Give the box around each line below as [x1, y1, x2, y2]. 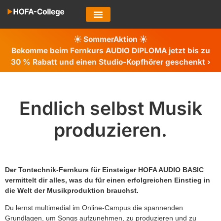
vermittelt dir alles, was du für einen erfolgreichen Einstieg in [5, 176, 210, 184]
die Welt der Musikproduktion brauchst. [5, 186, 139, 194]
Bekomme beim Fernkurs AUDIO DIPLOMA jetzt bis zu [11, 45, 210, 55]
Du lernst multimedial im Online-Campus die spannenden [5, 204, 183, 212]
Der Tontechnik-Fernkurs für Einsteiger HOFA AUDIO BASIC [5, 165, 204, 174]
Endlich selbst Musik [19, 97, 202, 119]
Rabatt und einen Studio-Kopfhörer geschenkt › [30, 57, 211, 67]
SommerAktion [81, 34, 140, 44]
